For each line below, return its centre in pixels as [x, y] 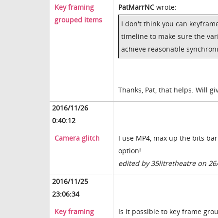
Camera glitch [77, 138]
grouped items [78, 20]
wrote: [165, 7]
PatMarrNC [136, 7]
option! [130, 151]
